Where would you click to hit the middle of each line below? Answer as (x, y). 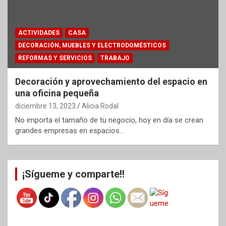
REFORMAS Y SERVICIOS (55, 58)
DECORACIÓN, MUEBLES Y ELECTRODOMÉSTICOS (92, 45)
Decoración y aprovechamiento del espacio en (111, 81)
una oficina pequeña (57, 93)
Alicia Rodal (100, 106)
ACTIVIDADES (39, 33)
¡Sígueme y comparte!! (73, 174)
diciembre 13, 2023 (45, 106)
